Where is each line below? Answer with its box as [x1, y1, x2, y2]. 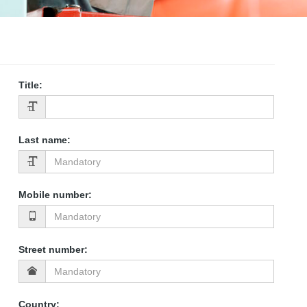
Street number [19, 244, 85, 256]
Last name [19, 134, 68, 146]
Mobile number [19, 189, 89, 201]
